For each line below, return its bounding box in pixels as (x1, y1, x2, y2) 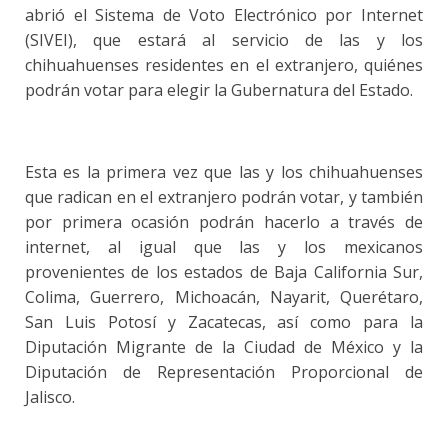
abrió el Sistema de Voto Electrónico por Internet (25, 4, 423, 27)
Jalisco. (25, 386, 79, 409)
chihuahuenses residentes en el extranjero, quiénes (25, 54, 423, 77)
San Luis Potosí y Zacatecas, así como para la (25, 311, 423, 334)
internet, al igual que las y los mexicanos (25, 236, 423, 259)
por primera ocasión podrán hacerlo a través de (25, 211, 423, 234)
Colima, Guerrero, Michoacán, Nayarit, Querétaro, (25, 286, 423, 309)
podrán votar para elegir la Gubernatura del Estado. (25, 79, 413, 102)
